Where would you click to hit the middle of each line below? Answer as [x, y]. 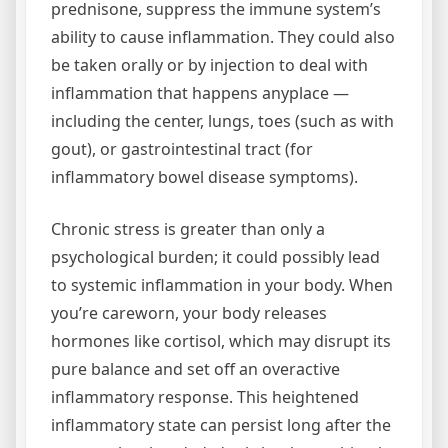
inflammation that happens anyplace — [200, 93]
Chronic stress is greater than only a [188, 229]
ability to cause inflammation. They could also [223, 37]
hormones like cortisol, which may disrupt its [221, 341]
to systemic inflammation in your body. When [222, 285]
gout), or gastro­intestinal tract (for [182, 149]
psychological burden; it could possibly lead [215, 257]
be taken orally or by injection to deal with [209, 65]
